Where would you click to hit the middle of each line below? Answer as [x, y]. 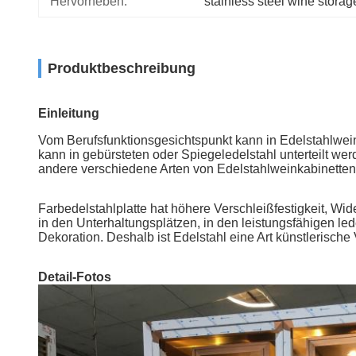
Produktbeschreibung [122, 68]
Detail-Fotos [75, 277]
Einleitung [69, 113]
